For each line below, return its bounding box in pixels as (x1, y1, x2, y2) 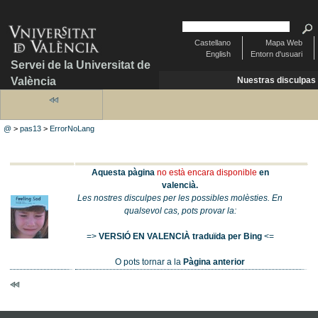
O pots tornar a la (115, 256, 184, 267)
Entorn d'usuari (250, 50, 302, 59)
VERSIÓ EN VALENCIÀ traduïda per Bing (98, 231, 262, 241)
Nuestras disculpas (237, 75, 316, 85)
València (11, 75, 56, 87)
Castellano (194, 38, 231, 48)
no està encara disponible (156, 167, 257, 177)
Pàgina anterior (183, 256, 246, 267)
